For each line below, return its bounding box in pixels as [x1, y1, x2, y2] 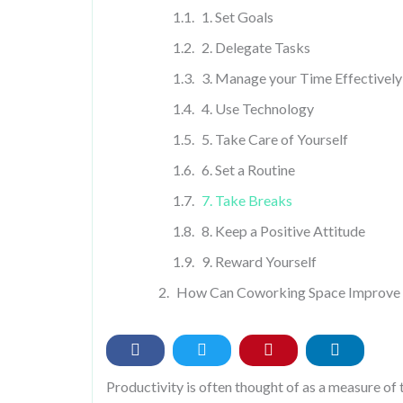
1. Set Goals [201, 8, 273, 25]
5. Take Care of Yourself [201, 130, 348, 148]
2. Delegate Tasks [201, 39, 310, 56]
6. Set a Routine [201, 161, 295, 178]
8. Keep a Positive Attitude [201, 222, 365, 239]
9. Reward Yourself [201, 253, 317, 270]
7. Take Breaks [201, 192, 292, 209]
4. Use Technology [201, 100, 314, 117]
